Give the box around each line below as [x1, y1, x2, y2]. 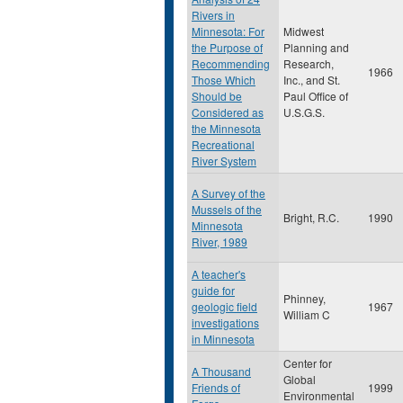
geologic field [192, 299, 257, 314]
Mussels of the [192, 201, 262, 217]
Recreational [192, 137, 255, 152]
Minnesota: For [192, 23, 264, 39]
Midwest [283, 23, 324, 39]
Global [283, 372, 316, 387]
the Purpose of [192, 40, 263, 55]
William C [283, 307, 330, 322]
